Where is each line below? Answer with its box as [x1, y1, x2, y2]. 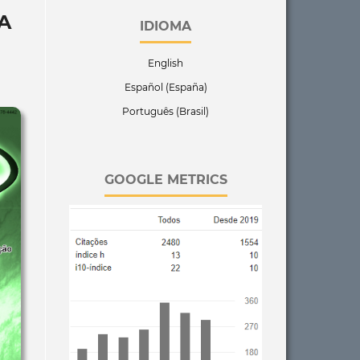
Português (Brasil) [122, 104, 209, 117]
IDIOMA [140, 18, 191, 34]
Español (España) [124, 80, 207, 93]
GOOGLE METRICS [104, 171, 227, 187]
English [148, 56, 183, 69]
